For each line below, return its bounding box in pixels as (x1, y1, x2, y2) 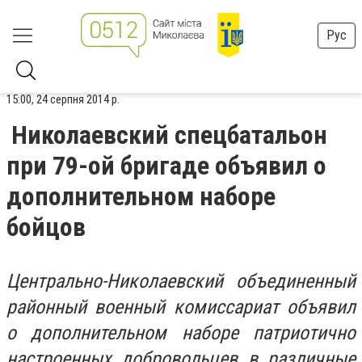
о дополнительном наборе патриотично (6, 322, 356, 344)
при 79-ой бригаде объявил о (6, 150, 326, 181)
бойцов (6, 212, 86, 242)
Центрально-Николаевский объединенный (6, 270, 356, 293)
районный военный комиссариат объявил (6, 296, 356, 318)
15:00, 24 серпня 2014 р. (6, 92, 120, 107)
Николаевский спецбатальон (11, 120, 327, 150)
